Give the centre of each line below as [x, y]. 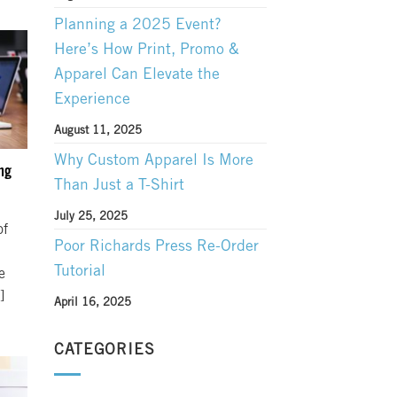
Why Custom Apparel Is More [154, 161]
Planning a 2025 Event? [138, 26]
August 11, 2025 [98, 131]
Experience [92, 100]
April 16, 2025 [93, 303]
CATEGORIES [105, 350]
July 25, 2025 [91, 217]
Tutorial [80, 272]
